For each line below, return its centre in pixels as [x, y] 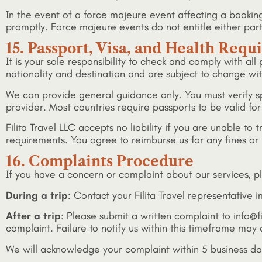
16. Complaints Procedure [100, 161]
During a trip [37, 195]
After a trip [33, 216]
